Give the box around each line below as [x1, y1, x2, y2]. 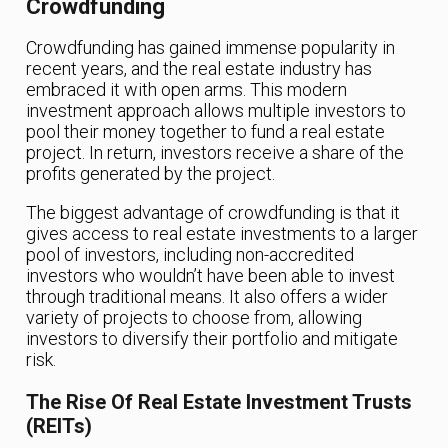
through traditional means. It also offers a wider [26, 286, 389, 308]
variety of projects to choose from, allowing [26, 307, 363, 329]
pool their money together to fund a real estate [26, 121, 386, 143]
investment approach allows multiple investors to [26, 100, 407, 122]
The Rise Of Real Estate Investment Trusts [26, 390, 413, 415]
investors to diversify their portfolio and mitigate [26, 328, 399, 350]
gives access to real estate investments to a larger [26, 223, 419, 245]
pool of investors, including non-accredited [26, 244, 355, 266]
